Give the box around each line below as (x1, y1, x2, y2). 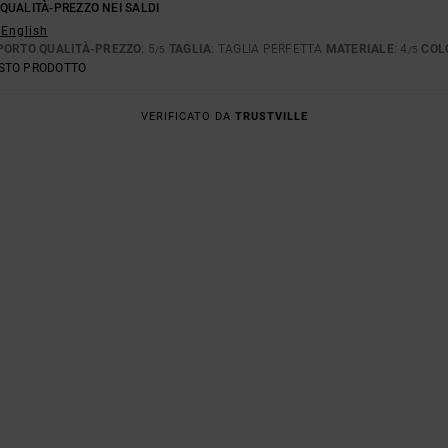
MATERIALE (325, 41, 394, 56)
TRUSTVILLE (234, 109, 308, 123)
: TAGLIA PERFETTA (211, 41, 326, 56)
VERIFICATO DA (140, 109, 235, 123)
